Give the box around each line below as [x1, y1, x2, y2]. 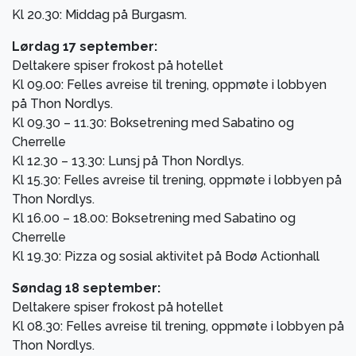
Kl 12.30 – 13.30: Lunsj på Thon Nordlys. [12, 153, 244, 168]
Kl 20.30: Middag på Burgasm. [12, 6, 187, 22]
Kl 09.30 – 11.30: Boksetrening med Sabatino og [12, 114, 294, 130]
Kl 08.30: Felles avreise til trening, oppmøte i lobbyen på [12, 318, 344, 334]
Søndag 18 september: [12, 280, 161, 296]
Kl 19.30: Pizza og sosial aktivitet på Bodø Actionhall [12, 248, 319, 264]
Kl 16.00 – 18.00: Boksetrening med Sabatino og [12, 210, 296, 226]
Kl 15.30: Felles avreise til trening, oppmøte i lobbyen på [12, 172, 342, 188]
